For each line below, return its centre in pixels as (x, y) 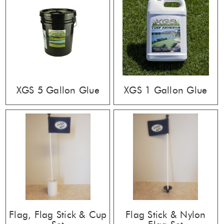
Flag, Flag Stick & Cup (58, 214)
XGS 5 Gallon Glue (58, 90)
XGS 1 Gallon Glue (166, 90)
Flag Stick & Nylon (166, 214)
